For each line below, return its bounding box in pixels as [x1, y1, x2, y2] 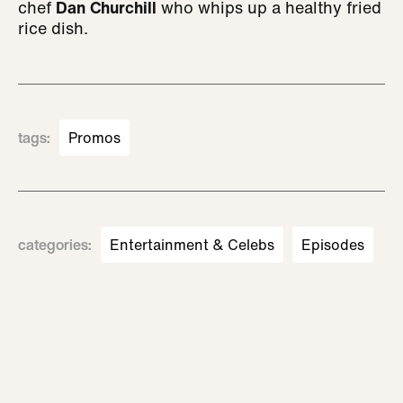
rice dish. [18, 16, 88, 40]
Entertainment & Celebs [110, 234, 274, 255]
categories [18, 234, 88, 255]
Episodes [301, 234, 364, 255]
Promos [68, 127, 121, 148]
